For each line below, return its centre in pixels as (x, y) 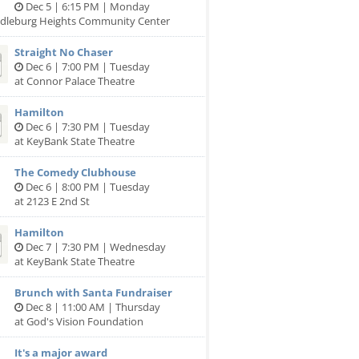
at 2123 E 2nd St (52, 201)
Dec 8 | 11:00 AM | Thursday (92, 307)
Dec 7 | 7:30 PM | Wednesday (95, 247)
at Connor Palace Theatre (75, 81)
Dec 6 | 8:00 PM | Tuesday (87, 187)
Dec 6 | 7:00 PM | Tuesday (87, 67)
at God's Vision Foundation (79, 321)
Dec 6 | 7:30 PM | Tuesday (87, 127)
